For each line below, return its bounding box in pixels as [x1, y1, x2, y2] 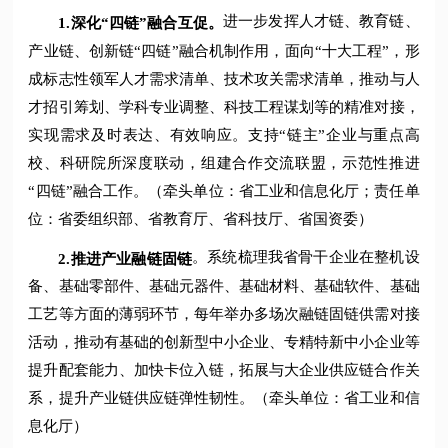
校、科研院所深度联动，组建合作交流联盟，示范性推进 [28, 154, 420, 171]
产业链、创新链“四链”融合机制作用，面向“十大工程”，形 [28, 42, 420, 59]
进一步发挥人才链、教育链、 [223, 12, 420, 29]
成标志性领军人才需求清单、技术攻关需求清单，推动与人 [28, 70, 420, 87]
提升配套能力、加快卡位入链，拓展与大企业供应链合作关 [28, 362, 420, 379]
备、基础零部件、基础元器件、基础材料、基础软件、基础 [28, 278, 420, 295]
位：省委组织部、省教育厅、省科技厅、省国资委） [28, 210, 374, 227]
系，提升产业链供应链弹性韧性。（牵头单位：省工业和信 [28, 390, 420, 407]
